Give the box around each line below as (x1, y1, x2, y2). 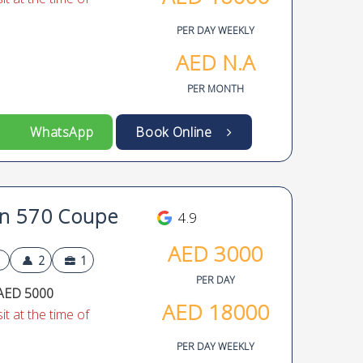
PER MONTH (186, 82, 244, 96)
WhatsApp (18, 123, 89, 141)
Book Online (130, 123, 223, 141)
